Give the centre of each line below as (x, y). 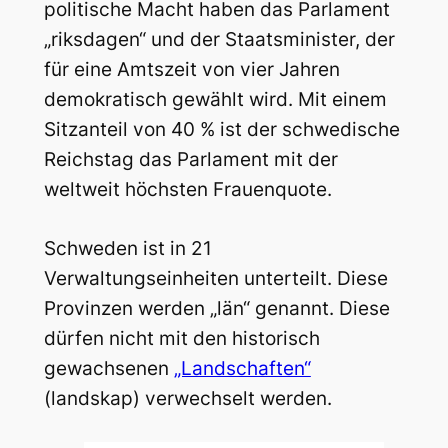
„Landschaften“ (242, 368)
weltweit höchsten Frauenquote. (187, 190)
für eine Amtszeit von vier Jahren (191, 70)
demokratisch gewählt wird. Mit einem (215, 100)
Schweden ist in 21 (127, 248)
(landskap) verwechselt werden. (187, 398)
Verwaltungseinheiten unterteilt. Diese (215, 278)
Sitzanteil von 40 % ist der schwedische (221, 130)
